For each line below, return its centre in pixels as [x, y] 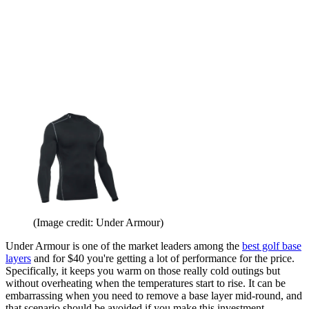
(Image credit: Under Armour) [98, 223]
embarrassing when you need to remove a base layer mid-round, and [154, 296]
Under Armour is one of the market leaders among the [124, 246]
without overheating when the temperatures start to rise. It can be [146, 283]
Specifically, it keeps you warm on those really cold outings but [143, 271]
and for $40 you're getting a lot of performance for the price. [163, 259]
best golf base [272, 246]
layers [18, 259]
